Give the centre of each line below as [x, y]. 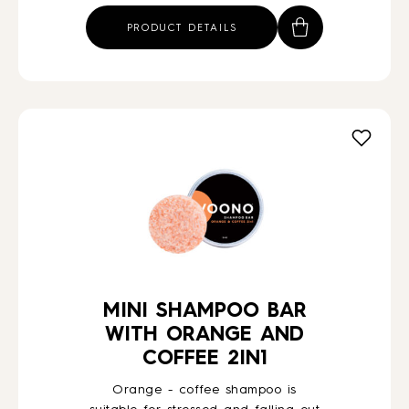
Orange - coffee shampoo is [204, 390]
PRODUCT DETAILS [182, 29]
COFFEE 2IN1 [204, 359]
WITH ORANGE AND [204, 335]
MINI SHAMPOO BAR [204, 311]
